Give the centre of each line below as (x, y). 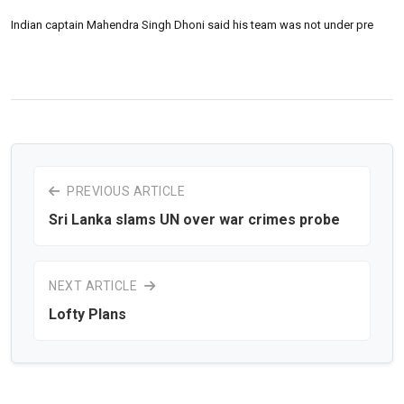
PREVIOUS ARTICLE (124, 191)
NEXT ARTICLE (95, 285)
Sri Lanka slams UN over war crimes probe (194, 219)
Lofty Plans (87, 314)
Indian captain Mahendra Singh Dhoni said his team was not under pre (192, 24)
